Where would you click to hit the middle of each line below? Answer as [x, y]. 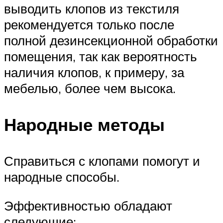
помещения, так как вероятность [101, 56]
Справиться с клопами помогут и [102, 161]
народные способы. [62, 177]
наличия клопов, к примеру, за [94, 72]
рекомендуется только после [89, 24]
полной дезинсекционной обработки [111, 40]
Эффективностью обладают [88, 205]
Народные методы [84, 125]
